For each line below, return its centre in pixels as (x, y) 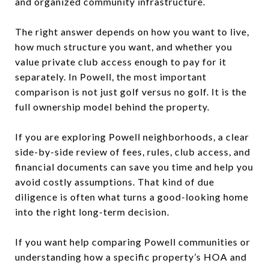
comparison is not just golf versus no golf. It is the (131, 91)
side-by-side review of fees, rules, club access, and (133, 151)
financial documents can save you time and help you (134, 166)
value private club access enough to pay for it (121, 61)
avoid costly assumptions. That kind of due (115, 181)
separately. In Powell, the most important (111, 76)
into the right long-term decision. (92, 211)
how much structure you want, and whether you (124, 46)
